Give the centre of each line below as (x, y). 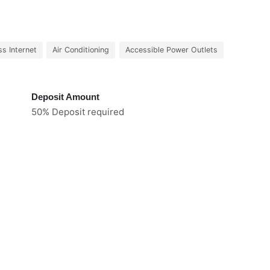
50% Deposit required (78, 112)
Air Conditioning (81, 50)
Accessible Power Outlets (171, 50)
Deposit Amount (65, 97)
